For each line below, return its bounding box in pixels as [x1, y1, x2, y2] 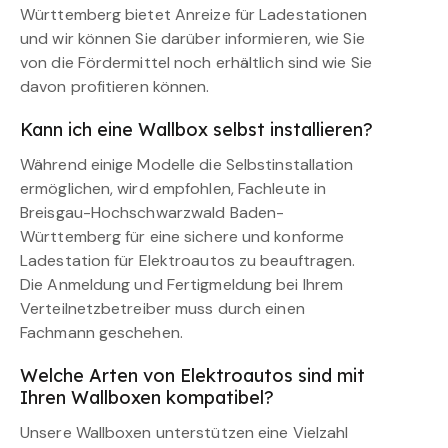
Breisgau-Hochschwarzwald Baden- [20, 201, 285, 223]
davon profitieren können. [20, 75, 210, 97]
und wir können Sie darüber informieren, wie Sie [20, 27, 365, 49]
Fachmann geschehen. [20, 321, 183, 343]
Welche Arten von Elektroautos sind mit [20, 363, 365, 387]
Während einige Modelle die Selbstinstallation [20, 153, 354, 175]
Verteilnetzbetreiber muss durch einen [20, 297, 305, 319]
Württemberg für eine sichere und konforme [20, 225, 345, 247]
